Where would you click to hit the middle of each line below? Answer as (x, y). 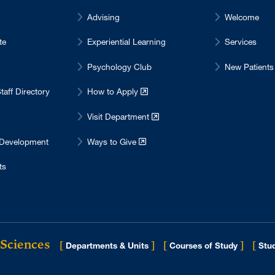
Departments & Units (107, 245)
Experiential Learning (126, 42)
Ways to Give (113, 141)
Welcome (242, 17)
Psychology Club (119, 67)
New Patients (249, 67)
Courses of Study (203, 245)
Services (241, 42)
